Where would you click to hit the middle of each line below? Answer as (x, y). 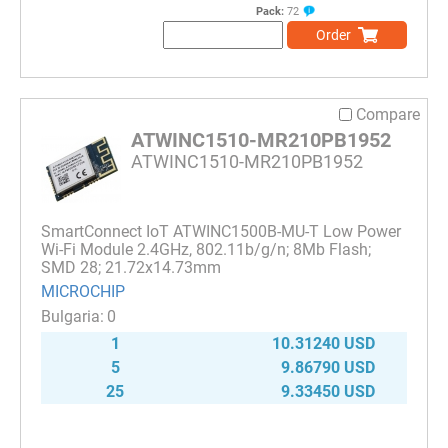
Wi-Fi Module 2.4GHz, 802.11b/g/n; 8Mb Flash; (206, 249)
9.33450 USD (328, 392)
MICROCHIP (83, 292)
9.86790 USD (328, 368)
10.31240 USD (323, 344)
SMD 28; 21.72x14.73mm (131, 267)
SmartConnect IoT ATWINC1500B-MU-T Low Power (221, 231)
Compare (388, 114)
